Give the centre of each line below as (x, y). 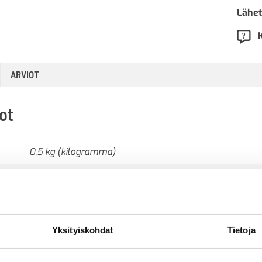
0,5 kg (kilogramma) (73, 151)
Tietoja (242, 230)
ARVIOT (25, 75)
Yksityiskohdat (83, 230)
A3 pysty (49, 176)
